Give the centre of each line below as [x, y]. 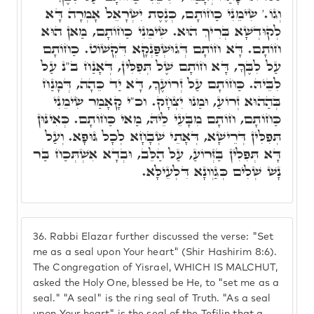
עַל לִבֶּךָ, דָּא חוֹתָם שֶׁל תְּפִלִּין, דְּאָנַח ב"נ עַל [161, 66]
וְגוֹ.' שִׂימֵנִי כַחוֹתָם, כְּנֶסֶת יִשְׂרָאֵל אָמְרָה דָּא [163, 13]
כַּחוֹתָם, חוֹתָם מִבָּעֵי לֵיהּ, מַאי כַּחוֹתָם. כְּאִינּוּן [159, 118]
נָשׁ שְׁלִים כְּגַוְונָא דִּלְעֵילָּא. [211, 171]
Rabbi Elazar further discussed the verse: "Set [161, 237]
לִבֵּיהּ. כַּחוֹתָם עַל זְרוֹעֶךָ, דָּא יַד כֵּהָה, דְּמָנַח [162, 83]
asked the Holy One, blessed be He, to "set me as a [156, 283]
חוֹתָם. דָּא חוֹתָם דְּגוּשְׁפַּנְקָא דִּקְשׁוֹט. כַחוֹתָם [162, 48]
